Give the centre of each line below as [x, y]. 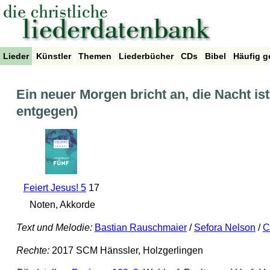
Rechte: [33, 250]
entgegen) [47, 111]
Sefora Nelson [224, 228]
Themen [95, 56]
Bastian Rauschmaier [140, 228]
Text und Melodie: [54, 228]
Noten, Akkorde [61, 205]
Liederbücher [146, 56]
